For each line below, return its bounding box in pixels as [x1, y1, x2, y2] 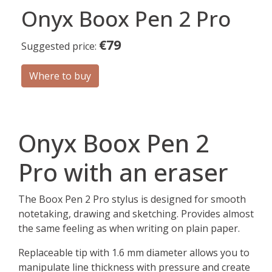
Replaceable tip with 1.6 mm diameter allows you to [18, 246, 250, 259]
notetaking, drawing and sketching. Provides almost [18, 207, 254, 220]
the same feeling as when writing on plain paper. [18, 222, 240, 235]
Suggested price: [21, 39, 99, 53]
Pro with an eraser [18, 155, 228, 189]
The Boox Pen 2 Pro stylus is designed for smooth [18, 192, 246, 206]
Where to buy [29, 69, 91, 83]
